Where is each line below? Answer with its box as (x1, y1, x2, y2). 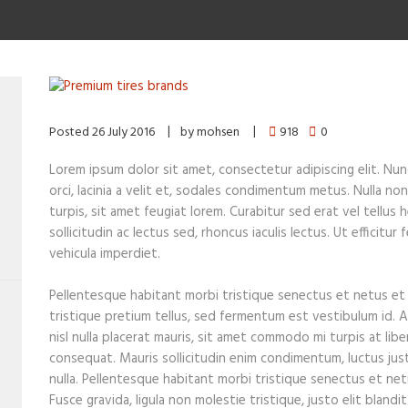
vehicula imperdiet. (49, 242, 160, 265)
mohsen (197, 121, 240, 143)
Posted (49, 121, 92, 143)
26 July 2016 (92, 121, 155, 143)
